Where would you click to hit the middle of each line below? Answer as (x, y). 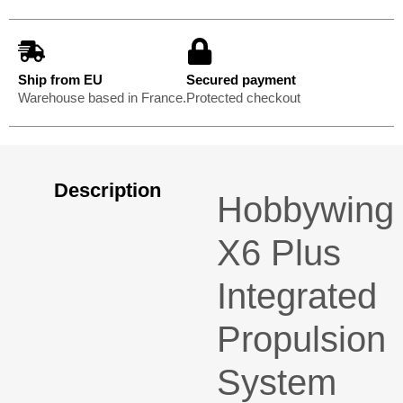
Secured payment (241, 80)
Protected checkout (243, 98)
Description (107, 191)
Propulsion (302, 340)
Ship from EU (60, 80)
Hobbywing (306, 210)
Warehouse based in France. (102, 98)
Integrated (297, 296)
